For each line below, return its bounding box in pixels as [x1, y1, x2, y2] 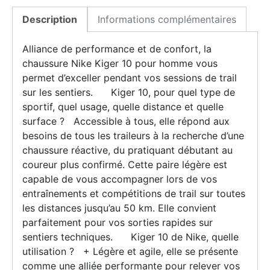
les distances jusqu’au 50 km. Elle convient [22, 201, 216, 214]
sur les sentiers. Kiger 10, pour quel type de [22, 86, 235, 98]
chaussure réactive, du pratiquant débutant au [22, 143, 233, 156]
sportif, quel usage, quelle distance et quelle [22, 100, 224, 113]
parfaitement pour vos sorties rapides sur [22, 216, 213, 228]
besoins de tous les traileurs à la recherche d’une [22, 129, 244, 142]
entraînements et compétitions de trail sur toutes [22, 187, 245, 199]
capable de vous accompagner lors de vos [22, 172, 217, 185]
